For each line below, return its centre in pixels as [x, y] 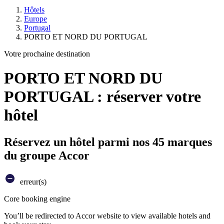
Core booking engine [37, 198]
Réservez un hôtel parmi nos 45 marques [108, 142]
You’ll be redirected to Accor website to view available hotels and [107, 215]
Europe [35, 19]
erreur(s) [32, 181]
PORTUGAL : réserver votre [102, 97]
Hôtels [34, 10]
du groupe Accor [47, 155]
